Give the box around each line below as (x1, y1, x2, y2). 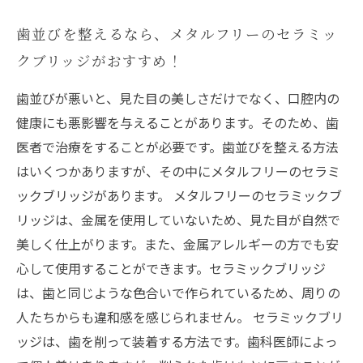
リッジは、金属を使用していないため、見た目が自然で (16, 210, 340, 229)
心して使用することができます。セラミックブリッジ (16, 258, 326, 278)
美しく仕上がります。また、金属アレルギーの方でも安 (16, 234, 339, 254)
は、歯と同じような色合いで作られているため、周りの (16, 283, 340, 302)
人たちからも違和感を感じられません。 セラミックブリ (16, 307, 344, 327)
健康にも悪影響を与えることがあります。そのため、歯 (16, 113, 339, 132)
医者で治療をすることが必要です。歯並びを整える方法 (16, 137, 339, 156)
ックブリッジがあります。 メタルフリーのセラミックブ (16, 186, 342, 205)
